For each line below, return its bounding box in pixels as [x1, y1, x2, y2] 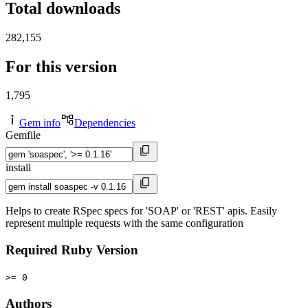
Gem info [19, 117, 60, 129]
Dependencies [74, 117, 135, 129]
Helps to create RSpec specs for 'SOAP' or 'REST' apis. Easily [5, 205, 277, 217]
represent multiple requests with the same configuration [5, 217, 243, 230]
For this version [5, 57, 117, 76]
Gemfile [5, 129, 41, 142]
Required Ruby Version [5, 243, 138, 258]
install [5, 162, 31, 174]
